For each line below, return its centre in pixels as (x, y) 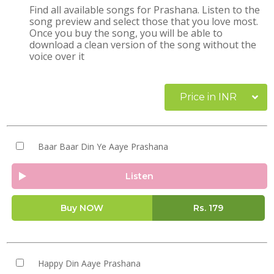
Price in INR (208, 97)
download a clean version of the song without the (143, 45)
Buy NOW (82, 208)
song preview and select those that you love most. (144, 21)
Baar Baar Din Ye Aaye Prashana (103, 146)
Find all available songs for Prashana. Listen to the (145, 10)
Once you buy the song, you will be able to (126, 33)
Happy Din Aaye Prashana (89, 263)
